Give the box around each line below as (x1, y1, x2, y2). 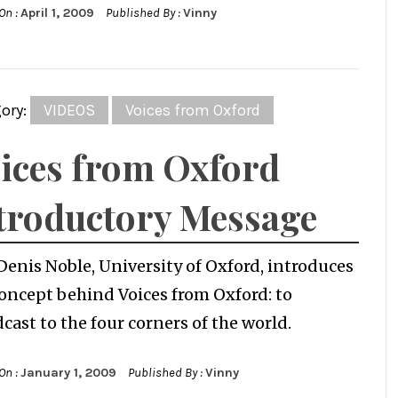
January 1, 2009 (20, 365, 116, 381)
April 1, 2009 (20, 5, 94, 21)
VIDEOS (43, 100, 95, 121)
